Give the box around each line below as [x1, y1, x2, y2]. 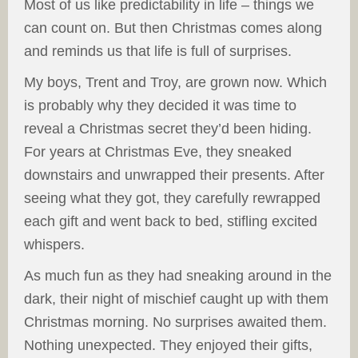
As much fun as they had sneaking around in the [24, 268, 332, 284]
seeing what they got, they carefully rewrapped [24, 190, 320, 207]
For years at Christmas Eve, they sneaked [24, 144, 292, 161]
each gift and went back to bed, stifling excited [24, 213, 317, 230]
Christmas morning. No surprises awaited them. [24, 314, 327, 331]
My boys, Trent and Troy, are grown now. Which [24, 74, 327, 91]
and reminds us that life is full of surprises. [24, 43, 292, 60]
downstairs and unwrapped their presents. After [24, 167, 324, 184]
